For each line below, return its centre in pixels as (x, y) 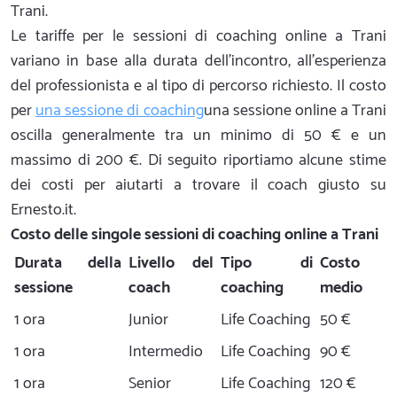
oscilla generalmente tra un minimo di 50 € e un (198, 135)
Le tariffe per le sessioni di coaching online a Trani (198, 36)
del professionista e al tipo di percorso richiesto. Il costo (198, 86)
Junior (148, 319)
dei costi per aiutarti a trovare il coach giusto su (198, 185)
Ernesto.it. (43, 210)
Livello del (171, 263)
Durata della (68, 263)
